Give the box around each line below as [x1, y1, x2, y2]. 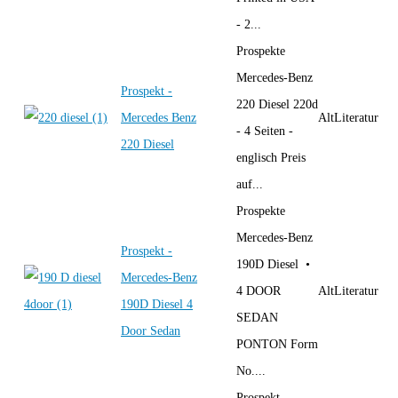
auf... [236, 177, 263, 191]
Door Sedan [121, 323, 180, 338]
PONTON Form [236, 337, 318, 351]
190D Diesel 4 [121, 297, 193, 311]
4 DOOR [236, 283, 281, 298]
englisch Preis [236, 150, 306, 164]
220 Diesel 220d [236, 97, 318, 111]
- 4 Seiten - [236, 123, 293, 138]
